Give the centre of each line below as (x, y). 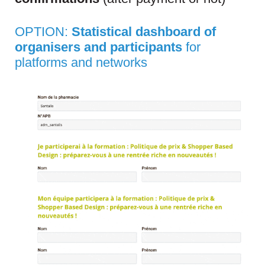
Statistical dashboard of (144, 32)
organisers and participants (100, 47)
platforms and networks (81, 63)
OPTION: (43, 32)
